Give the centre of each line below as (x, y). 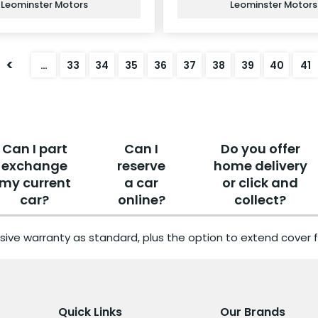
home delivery (260, 165)
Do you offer (260, 148)
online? (141, 199)
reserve (142, 165)
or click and (261, 182)
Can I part (34, 148)
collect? (261, 199)
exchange (35, 165)
